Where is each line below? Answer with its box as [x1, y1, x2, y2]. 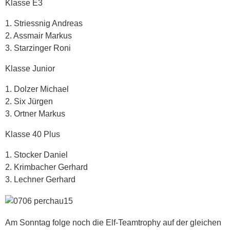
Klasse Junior [5, 64, 55, 73]
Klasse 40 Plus [5, 129, 60, 139]
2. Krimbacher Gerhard [5, 162, 88, 171]
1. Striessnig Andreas [5, 18, 83, 28]
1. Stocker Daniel [5, 150, 68, 159]
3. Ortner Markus [5, 109, 65, 118]
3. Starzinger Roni [5, 43, 71, 52]
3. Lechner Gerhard [5, 175, 75, 184]
